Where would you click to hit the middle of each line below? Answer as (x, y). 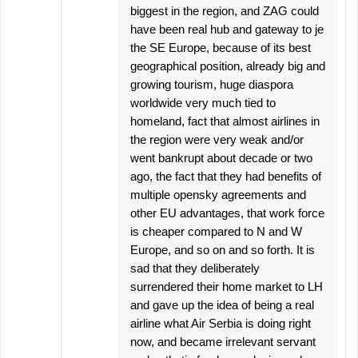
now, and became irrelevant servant (223, 342)
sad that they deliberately (195, 268)
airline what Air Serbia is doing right (221, 324)
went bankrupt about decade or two (221, 158)
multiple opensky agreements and (218, 195)
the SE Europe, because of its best (221, 48)
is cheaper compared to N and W (216, 232)
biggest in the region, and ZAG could (225, 11)
